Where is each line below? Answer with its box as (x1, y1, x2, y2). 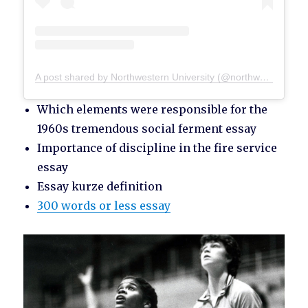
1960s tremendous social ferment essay (37, 122, 257, 136)
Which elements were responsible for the (37, 102, 268, 117)
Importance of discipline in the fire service (37, 141, 278, 155)
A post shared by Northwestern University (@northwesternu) (260, 71, 270, 83)
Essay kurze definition (37, 179, 163, 194)
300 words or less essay (37, 199, 171, 213)
